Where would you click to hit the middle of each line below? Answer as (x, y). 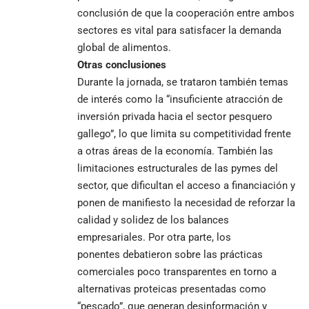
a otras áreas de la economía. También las (175, 151)
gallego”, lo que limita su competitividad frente (184, 133)
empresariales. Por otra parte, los (154, 237)
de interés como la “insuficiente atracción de (180, 99)
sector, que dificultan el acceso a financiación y (186, 185)
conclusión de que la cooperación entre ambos (186, 13)
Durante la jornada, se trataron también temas (183, 82)
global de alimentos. (124, 47)
